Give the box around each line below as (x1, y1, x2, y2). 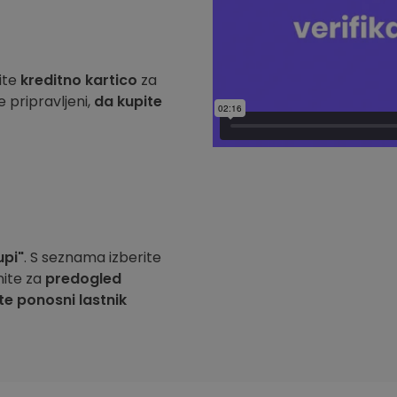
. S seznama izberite (24, 247, 161, 268)
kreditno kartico (20, 70, 137, 90)
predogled (45, 269, 121, 289)
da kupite (94, 91, 162, 112)
